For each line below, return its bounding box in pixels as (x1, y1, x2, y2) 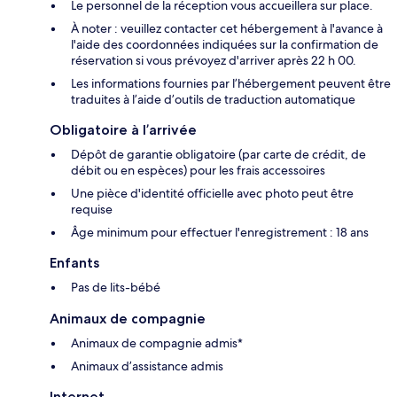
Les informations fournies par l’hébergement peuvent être (71, 75, 391, 92)
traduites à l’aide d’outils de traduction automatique (71, 91, 355, 108)
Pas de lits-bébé (71, 279, 160, 296)
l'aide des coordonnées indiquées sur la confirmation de (71, 36, 378, 53)
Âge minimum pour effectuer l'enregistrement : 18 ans (71, 224, 369, 241)
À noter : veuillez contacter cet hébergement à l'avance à (71, 20, 383, 37)
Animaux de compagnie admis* (71, 335, 243, 352)
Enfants (50, 254, 99, 272)
